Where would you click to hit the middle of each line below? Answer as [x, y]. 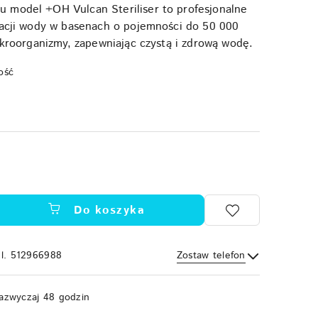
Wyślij [226, 274]
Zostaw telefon [211, 256]
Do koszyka [109, 210]
